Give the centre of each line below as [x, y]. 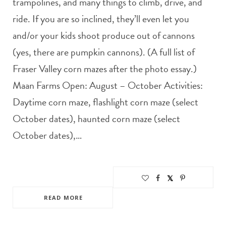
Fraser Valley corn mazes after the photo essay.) [105, 68]
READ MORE [63, 197]
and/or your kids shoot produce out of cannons [104, 35]
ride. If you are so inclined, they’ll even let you [101, 18]
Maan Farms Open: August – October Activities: [108, 85]
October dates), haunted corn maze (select [96, 118]
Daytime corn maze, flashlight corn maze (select [105, 102]
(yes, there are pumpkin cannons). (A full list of [104, 52]
